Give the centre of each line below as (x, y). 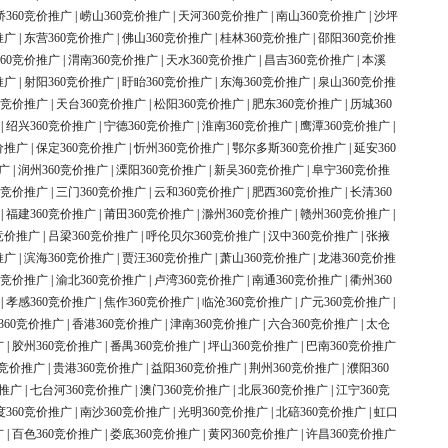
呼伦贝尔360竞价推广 (203, 236)
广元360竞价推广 (345, 302)
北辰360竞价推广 (283, 390)
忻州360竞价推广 (179, 148)
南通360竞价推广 (297, 280)
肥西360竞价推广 (297, 192)
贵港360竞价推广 (98, 368)
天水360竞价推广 (211, 60)
